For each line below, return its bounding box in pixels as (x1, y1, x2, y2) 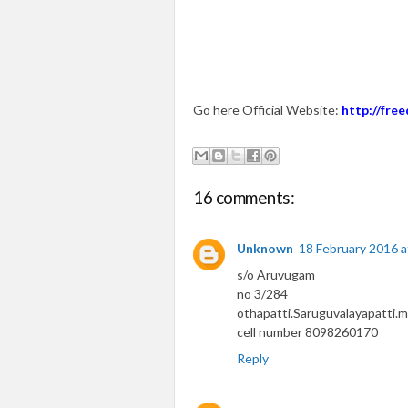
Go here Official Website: (193, 102, 342, 117)
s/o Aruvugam (237, 267, 315, 282)
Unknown (237, 240, 293, 256)
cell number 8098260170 (237, 324, 378, 340)
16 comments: (193, 187, 294, 208)
